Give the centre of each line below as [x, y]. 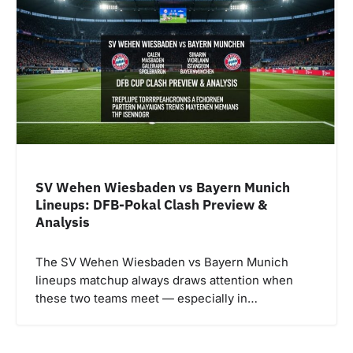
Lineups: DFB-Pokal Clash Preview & [151, 204]
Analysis [63, 221]
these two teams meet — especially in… [147, 298]
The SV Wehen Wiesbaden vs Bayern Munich [162, 262]
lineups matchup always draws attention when [164, 280]
